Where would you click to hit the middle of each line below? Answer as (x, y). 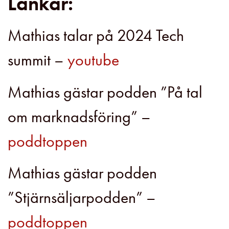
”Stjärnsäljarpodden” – (82, 198)
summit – (38, 60)
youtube (93, 60)
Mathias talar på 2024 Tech (96, 36)
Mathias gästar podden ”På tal (105, 92)
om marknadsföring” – (79, 117)
